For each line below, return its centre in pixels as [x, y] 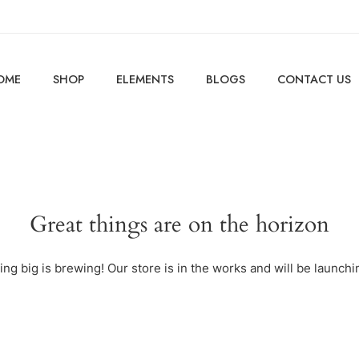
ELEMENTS [145, 79]
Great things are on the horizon [179, 224]
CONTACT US [314, 79]
